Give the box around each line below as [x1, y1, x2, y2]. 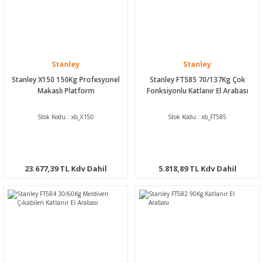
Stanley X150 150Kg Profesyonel [12, 74, 120, 84]
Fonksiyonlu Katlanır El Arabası [146, 85, 248, 95]
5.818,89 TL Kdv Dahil [158, 163, 237, 174]
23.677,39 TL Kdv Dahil [25, 163, 107, 174]
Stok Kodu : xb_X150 [38, 112, 94, 121]
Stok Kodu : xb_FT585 [168, 112, 227, 121]
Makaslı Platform [37, 85, 95, 95]
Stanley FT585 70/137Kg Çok [149, 74, 245, 84]
